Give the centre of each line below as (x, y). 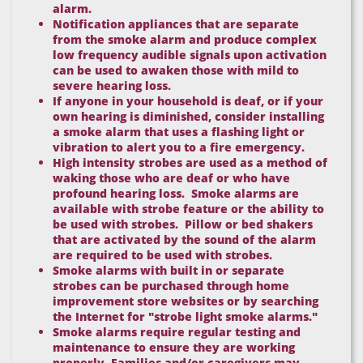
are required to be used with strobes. (166, 255)
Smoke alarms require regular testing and (177, 332)
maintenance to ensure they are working (174, 347)
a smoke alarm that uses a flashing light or (179, 132)
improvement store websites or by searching (186, 301)
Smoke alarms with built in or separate (169, 270)
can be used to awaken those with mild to (176, 70)
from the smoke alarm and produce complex (185, 39)
